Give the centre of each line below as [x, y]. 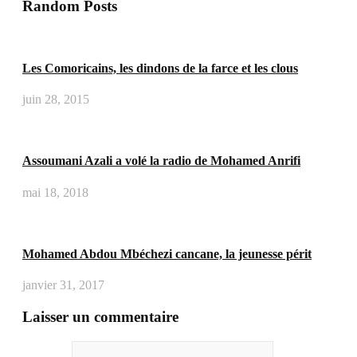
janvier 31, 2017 [63, 285]
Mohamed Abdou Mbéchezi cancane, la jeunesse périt [167, 253]
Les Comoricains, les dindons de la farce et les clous [160, 68]
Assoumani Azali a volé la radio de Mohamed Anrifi [161, 161]
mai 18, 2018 [55, 192]
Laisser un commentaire [100, 317]
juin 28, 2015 [56, 100]
